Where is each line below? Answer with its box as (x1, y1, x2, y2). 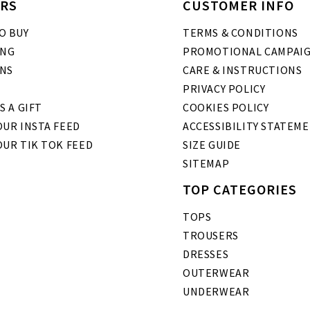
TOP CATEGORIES (183, 181, 297, 199)
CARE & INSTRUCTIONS (183, 63, 302, 77)
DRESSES (183, 247, 229, 262)
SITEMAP (183, 156, 230, 171)
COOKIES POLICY (183, 100, 269, 115)
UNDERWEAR (183, 284, 250, 299)
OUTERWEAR (183, 266, 250, 280)
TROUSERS (183, 228, 239, 243)
